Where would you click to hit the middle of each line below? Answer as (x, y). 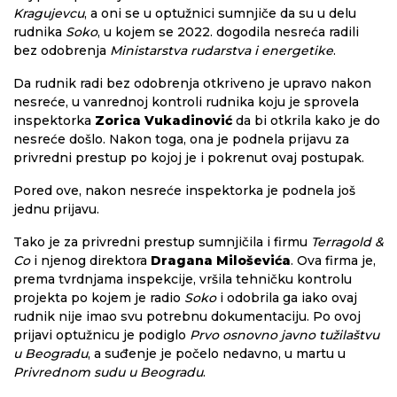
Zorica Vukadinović (163, 120)
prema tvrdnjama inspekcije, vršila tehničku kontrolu (183, 279)
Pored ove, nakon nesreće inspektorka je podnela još (184, 190)
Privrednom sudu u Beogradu (108, 372)
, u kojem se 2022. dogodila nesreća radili (228, 31)
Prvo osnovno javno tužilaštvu (284, 335)
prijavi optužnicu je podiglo (101, 335)
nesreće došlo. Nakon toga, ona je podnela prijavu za (181, 139)
